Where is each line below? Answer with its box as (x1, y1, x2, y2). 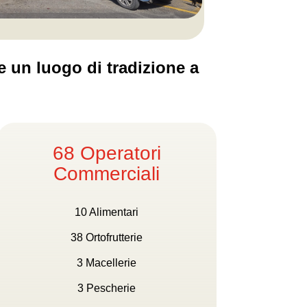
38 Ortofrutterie (71, 232, 143, 244)
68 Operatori (52, 142, 161, 164)
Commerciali (53, 162, 160, 184)
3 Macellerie (77, 257, 137, 269)
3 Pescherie (77, 282, 136, 295)
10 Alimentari (75, 206, 139, 219)
